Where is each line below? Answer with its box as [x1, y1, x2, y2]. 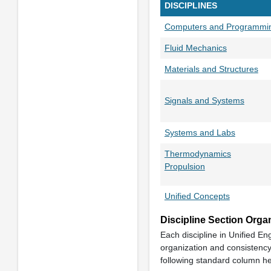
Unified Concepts [164, 191, 230, 201]
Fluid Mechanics [164, 42, 227, 53]
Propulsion [164, 161, 205, 171]
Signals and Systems [164, 95, 244, 105]
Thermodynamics [164, 148, 231, 158]
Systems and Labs [164, 127, 235, 137]
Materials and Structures [164, 64, 258, 74]
